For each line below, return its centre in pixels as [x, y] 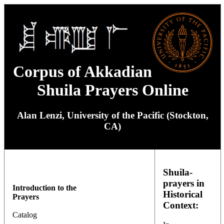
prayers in [184, 183]
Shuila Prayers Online [112, 90]
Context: [181, 205]
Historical [183, 194]
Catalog [25, 215]
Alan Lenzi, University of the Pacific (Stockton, [112, 115]
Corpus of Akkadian [82, 71]
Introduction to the [44, 188]
